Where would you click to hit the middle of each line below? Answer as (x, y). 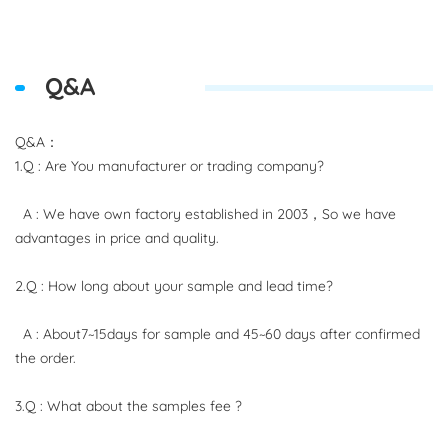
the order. (45, 356)
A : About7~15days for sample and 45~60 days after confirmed (217, 332)
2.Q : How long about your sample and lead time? (174, 284)
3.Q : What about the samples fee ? (128, 404)
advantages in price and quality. (117, 236)
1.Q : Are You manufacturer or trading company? (169, 164)
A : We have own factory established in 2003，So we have (205, 212)
